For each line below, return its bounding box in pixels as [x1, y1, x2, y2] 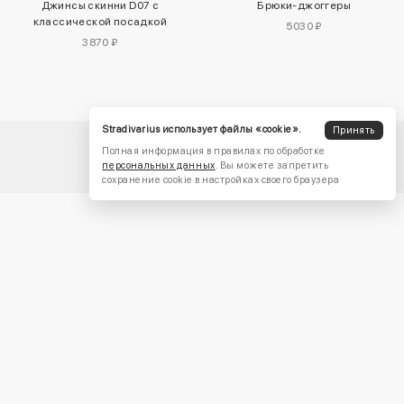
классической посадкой [32, 15, 168, 29]
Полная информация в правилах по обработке [102, 144, 326, 157]
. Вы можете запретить [215, 159, 329, 171]
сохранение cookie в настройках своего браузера [102, 173, 340, 186]
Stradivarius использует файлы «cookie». [102, 124, 302, 136]
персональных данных [102, 159, 216, 171]
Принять [333, 124, 375, 136]
